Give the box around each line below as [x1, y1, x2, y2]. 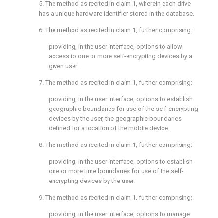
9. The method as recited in [39, 194, 116, 201]
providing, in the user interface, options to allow [49, 43, 182, 50]
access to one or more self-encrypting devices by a [49, 53, 192, 60]
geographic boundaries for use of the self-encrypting [49, 105, 198, 112]
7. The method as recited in [39, 79, 116, 86]
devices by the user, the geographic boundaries [49, 115, 182, 122]
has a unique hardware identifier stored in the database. [39, 10, 194, 17]
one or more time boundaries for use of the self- [49, 167, 183, 175]
